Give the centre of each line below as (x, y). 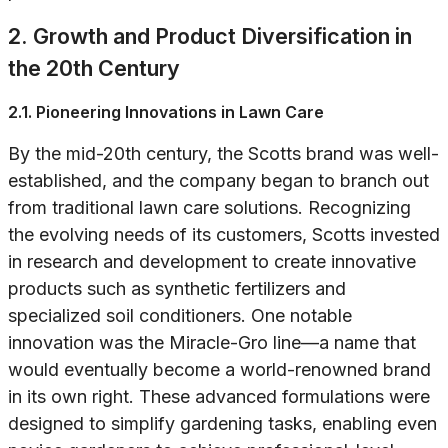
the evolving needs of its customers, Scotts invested (224, 235)
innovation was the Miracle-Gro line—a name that (212, 343)
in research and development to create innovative (212, 262)
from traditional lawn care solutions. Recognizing (209, 208)
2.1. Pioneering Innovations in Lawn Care (166, 112)
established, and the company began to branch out (218, 181)
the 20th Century (94, 68)
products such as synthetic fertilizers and (177, 289)
